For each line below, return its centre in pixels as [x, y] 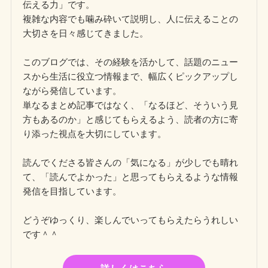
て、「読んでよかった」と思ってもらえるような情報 [131, 176]
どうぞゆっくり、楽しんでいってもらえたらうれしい [131, 220]
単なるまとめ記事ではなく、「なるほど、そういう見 [131, 105]
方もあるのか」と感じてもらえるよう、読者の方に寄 [131, 119]
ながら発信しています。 [72, 90]
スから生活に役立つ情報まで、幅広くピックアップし [131, 76]
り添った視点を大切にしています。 [95, 133]
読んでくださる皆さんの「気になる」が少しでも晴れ [131, 162]
